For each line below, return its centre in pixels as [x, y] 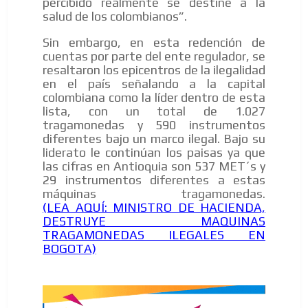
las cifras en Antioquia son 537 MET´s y [154, 166]
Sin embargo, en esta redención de [154, 43]
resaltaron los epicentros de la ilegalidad [154, 70]
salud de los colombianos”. [115, 16]
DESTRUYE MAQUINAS [154, 221]
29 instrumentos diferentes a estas [154, 180]
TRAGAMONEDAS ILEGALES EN [154, 235]
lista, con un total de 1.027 [154, 111]
